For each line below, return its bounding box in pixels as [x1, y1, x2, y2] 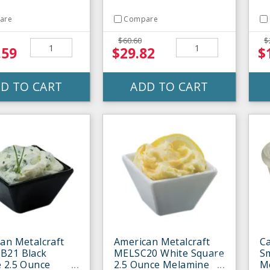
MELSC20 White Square [114, 246, 224, 260]
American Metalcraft [114, 235, 210, 249]
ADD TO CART [130, 78, 209, 95]
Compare [124, 14, 159, 24]
